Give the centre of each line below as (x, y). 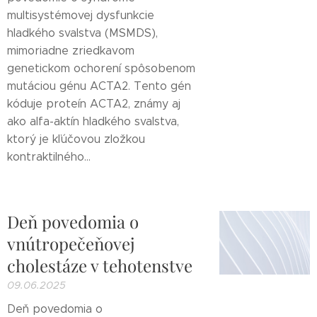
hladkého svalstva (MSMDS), (82, 33)
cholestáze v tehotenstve (100, 265)
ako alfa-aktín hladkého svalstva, (93, 121)
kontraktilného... (49, 157)
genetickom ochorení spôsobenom (101, 68)
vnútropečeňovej (71, 243)
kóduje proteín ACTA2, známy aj (94, 104)
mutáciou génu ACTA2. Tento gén (99, 86)
